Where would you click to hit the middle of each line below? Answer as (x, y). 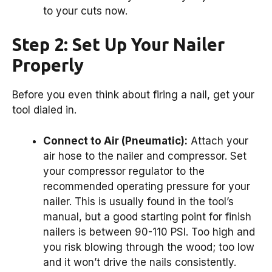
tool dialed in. (44, 110)
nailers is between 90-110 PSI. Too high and (149, 232)
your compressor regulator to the (124, 171)
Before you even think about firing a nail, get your (133, 95)
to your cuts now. (85, 11)
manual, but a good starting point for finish (147, 216)
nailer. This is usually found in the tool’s (138, 201)
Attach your (218, 141)
